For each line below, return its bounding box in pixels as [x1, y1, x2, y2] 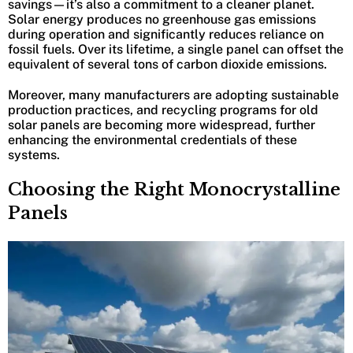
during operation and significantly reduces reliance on [8, 27, 324, 43]
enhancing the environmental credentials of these [8, 132, 297, 148]
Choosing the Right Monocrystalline [8, 179, 340, 201]
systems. [8, 147, 60, 163]
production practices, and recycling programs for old [8, 102, 318, 118]
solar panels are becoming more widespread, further [8, 117, 315, 133]
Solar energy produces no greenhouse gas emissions [8, 12, 316, 28]
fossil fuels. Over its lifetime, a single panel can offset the [8, 42, 344, 58]
